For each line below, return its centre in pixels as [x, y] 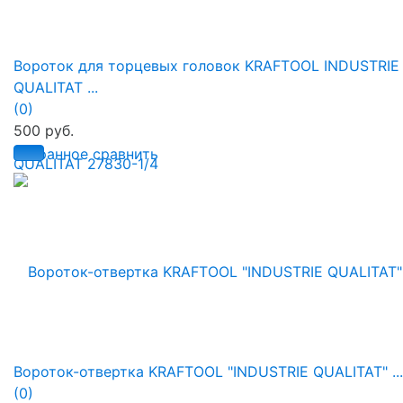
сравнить [125, 153]
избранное [51, 153]
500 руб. [44, 130]
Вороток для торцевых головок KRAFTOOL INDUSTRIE [206, 65]
